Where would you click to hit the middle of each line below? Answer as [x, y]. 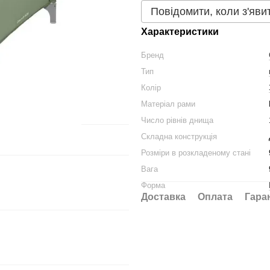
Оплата [215, 197]
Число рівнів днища [177, 120]
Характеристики [180, 32]
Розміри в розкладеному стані [196, 153]
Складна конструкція [179, 137]
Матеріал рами [168, 104]
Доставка [163, 197]
